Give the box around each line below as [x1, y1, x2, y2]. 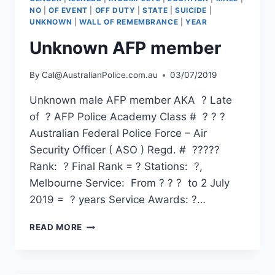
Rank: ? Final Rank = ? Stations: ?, [29, 160, 203, 173]
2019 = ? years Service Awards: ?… [29, 193, 206, 206]
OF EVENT [48, 5, 88, 15]
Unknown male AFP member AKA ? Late [29, 94, 232, 107]
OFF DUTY [95, 5, 136, 15]
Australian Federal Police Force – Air [29, 127, 207, 140]
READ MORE [29, 222, 83, 233]
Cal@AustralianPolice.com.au [42, 70, 158, 80]
